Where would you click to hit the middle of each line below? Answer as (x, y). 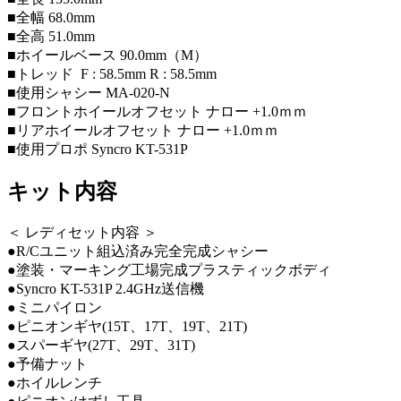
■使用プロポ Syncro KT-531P (98, 149)
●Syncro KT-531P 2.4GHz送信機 (106, 288)
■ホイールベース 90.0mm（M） (107, 55)
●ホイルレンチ (55, 382)
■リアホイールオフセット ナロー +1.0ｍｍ (143, 130)
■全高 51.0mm (51, 36)
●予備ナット (47, 363)
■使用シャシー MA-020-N (89, 92)
